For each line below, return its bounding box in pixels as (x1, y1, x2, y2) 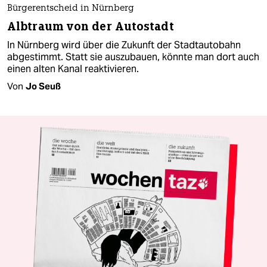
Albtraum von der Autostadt (7, 18, 174, 34)
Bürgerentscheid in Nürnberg (7, 4, 134, 13)
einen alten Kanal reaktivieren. (7, 62, 139, 75)
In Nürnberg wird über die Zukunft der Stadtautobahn (7, 38, 241, 51)
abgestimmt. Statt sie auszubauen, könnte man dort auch (7, 50, 259, 63)
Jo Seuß (26, 80, 61, 92)
